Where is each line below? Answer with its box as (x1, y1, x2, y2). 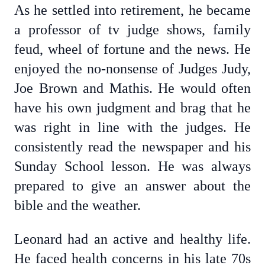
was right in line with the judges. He (14, 119, 251, 135)
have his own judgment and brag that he (14, 100, 251, 115)
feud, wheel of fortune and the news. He (14, 41, 251, 57)
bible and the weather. (14, 198, 141, 213)
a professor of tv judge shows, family (14, 22, 251, 37)
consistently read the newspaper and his (14, 139, 251, 154)
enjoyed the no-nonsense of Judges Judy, (14, 61, 251, 76)
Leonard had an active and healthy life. (14, 231, 251, 247)
